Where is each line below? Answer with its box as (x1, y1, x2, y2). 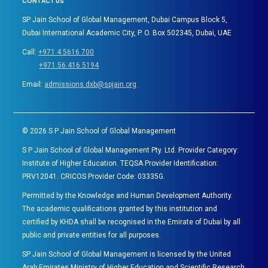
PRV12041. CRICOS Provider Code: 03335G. (22, 172, 166, 181)
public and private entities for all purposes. (22, 230, 162, 239)
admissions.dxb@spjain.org (44, 80, 137, 89)
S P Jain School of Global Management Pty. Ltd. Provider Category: (22, 145, 239, 154)
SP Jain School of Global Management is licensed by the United (22, 249, 232, 258)
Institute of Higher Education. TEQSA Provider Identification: (22, 159, 219, 167)
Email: (22, 80, 45, 89)
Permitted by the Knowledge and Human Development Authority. (22, 191, 233, 200)
